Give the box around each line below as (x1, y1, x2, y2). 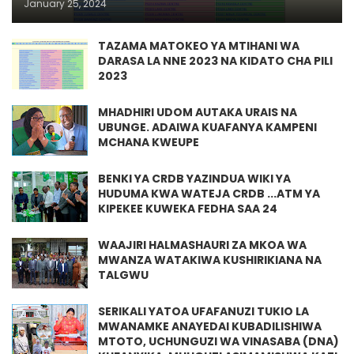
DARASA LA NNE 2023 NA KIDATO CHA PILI (98, 52, 333, 69)
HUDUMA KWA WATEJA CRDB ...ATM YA (98, 185, 320, 201)
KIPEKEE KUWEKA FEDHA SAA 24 (98, 200, 277, 217)
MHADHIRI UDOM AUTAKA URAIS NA (98, 104, 297, 120)
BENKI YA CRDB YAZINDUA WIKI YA (98, 170, 291, 186)
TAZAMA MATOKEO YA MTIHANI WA (98, 37, 299, 54)
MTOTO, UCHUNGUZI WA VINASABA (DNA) (98, 333, 339, 349)
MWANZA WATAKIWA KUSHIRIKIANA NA (98, 251, 322, 268)
